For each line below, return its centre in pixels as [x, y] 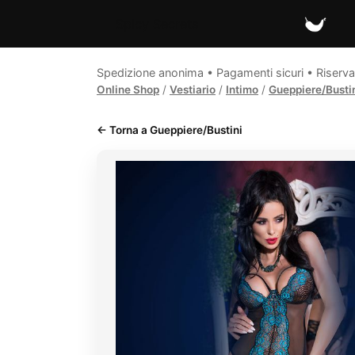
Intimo [242, 90]
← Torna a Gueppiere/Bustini [170, 130]
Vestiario [193, 90]
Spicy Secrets [157, 23]
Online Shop [128, 90]
